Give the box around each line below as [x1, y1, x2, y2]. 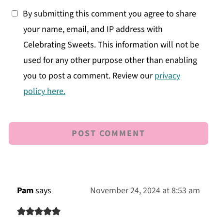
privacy [154, 70, 180, 82]
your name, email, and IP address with [23, 23, 163, 36]
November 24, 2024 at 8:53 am [90, 185, 201, 197]
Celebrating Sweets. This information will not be [23, 39, 199, 51]
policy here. [23, 85, 65, 98]
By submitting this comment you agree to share [22, 8, 196, 20]
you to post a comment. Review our [23, 70, 155, 82]
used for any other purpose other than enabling [23, 54, 197, 67]
